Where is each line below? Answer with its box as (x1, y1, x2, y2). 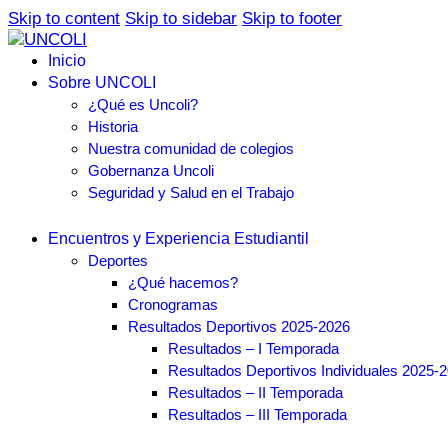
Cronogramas (128, 295, 218, 313)
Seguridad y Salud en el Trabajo (88, 184, 294, 201)
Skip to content (8, 9, 120, 28)
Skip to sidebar (125, 9, 237, 28)
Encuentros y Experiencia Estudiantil (48, 229, 309, 247)
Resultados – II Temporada (168, 383, 343, 401)
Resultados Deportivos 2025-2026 (128, 317, 350, 335)
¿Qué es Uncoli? (88, 96, 198, 113)
